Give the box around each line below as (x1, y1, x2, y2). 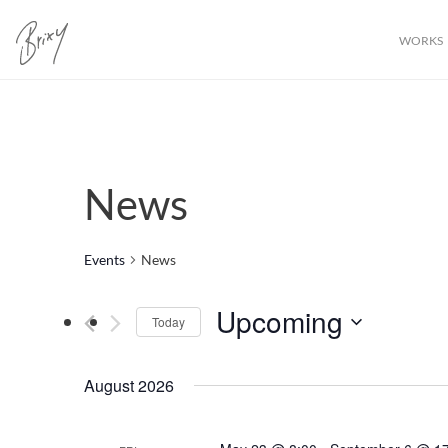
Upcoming (216, 301, 343, 341)
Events (84, 251, 125, 268)
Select (215, 342, 256, 361)
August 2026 (84, 374, 174, 397)
